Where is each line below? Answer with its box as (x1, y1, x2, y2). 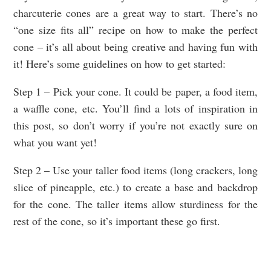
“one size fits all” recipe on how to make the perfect (13, 22, 258, 38)
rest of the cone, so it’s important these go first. (13, 214, 220, 229)
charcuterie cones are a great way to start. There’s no (13, 5, 258, 21)
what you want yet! (13, 135, 100, 150)
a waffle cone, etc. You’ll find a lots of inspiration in (13, 101, 258, 116)
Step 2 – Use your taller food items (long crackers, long (13, 163, 258, 178)
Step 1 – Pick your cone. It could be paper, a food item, (13, 84, 258, 99)
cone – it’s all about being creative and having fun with (13, 39, 258, 54)
